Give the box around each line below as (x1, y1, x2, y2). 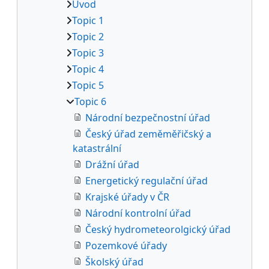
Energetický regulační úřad (85, 174, 208, 187)
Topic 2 (72, 29, 104, 43)
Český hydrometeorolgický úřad (85, 222, 231, 236)
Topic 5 (72, 78, 104, 92)
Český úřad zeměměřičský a (85, 127, 211, 141)
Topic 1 (72, 13, 104, 27)
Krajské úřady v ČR (85, 190, 169, 204)
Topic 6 (74, 94, 106, 108)
